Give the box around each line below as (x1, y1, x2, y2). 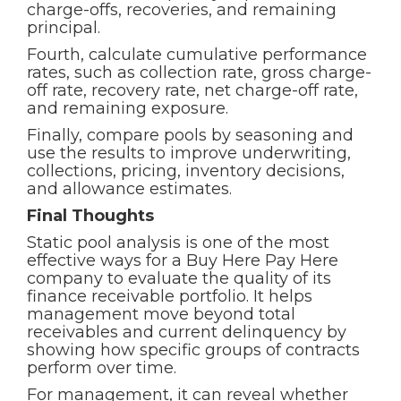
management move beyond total (27, 304, 295, 324)
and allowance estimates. (27, 179, 232, 199)
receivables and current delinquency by (27, 322, 346, 342)
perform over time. (27, 358, 176, 378)
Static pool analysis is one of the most (27, 233, 329, 252)
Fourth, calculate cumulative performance (27, 45, 367, 64)
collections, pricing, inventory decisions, (27, 161, 345, 181)
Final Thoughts (27, 206, 154, 226)
